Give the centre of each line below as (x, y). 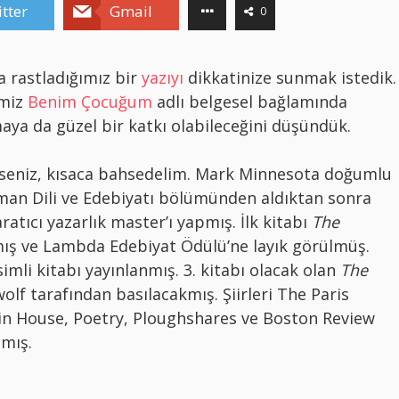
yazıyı (163, 77)
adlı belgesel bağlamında (250, 101)
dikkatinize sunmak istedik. (290, 77)
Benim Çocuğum (90, 101)
